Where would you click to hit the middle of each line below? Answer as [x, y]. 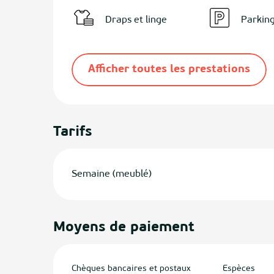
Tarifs [73, 132]
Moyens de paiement [124, 228]
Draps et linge [136, 20]
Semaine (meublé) [112, 174]
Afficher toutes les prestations [169, 69]
